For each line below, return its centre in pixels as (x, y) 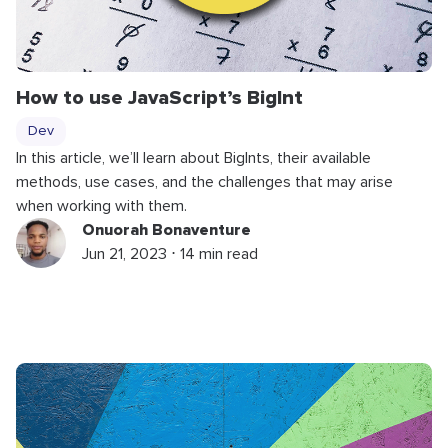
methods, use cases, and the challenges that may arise (204, 182)
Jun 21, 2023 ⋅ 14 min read (170, 254)
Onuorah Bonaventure (166, 230)
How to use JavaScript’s (131, 98)
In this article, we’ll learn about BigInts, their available (193, 158)
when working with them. (101, 206)
